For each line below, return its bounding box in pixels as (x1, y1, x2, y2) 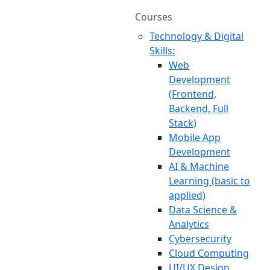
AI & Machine (169, 160, 229, 173)
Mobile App (169, 131, 221, 144)
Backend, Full (169, 102, 228, 115)
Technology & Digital (149, 30, 243, 43)
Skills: (149, 44, 175, 57)
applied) (169, 189, 206, 202)
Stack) (169, 116, 196, 130)
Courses (135, 10, 172, 24)
